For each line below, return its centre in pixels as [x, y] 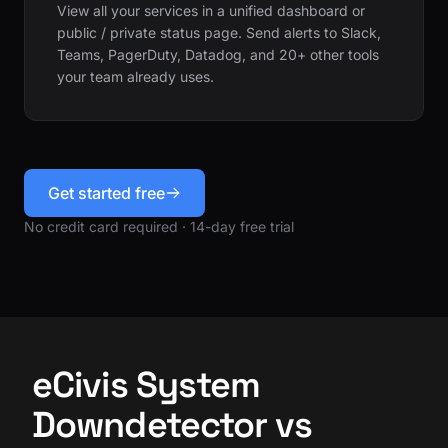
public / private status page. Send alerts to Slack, [219, 32]
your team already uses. [135, 76]
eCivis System [146, 384]
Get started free [106, 192]
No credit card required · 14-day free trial [159, 226]
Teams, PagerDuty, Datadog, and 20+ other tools [218, 54]
